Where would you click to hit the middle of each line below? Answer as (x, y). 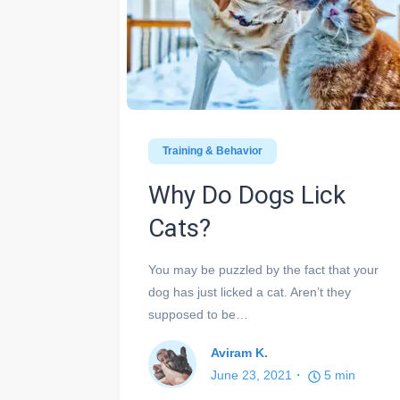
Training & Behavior (212, 151)
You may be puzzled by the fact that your (263, 270)
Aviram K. (239, 353)
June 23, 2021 (251, 375)
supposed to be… (198, 315)
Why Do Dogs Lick (247, 196)
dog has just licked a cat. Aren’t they (250, 292)
